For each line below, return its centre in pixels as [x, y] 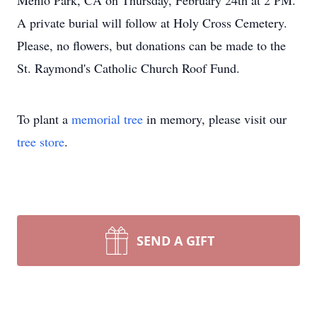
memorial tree [107, 119]
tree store [41, 142]
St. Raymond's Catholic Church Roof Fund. [128, 68]
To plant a [44, 119]
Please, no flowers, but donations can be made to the [151, 45]
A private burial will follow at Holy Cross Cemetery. [152, 23]
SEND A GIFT [175, 241]
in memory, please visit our [215, 119]
